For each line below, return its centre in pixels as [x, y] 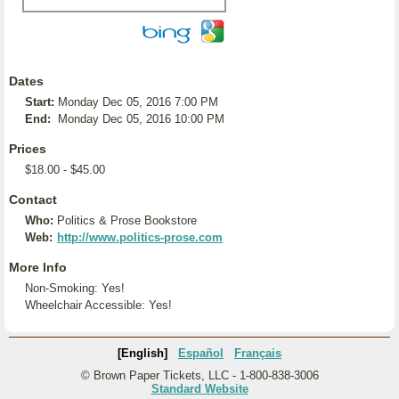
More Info [38, 267]
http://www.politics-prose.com [140, 237]
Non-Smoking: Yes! [75, 288]
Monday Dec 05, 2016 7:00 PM [138, 102]
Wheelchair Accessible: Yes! [98, 305]
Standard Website [199, 389]
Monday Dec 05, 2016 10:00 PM [141, 119]
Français [258, 353]
